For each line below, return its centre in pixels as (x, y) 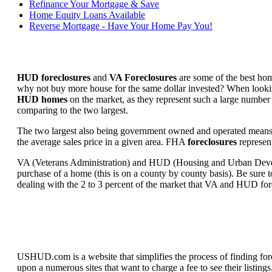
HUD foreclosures (54, 78)
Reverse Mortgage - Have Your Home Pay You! (121, 26)
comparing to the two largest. (73, 110)
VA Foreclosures (143, 78)
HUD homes (42, 100)
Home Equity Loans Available (87, 15)
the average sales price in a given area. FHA (102, 142)
